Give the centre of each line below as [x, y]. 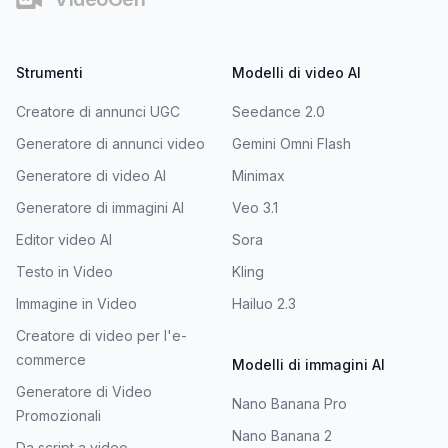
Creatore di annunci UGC [98, 111]
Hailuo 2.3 [264, 303]
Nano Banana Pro [289, 403]
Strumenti [49, 72]
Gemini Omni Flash [291, 143]
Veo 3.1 [255, 207]
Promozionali [58, 415]
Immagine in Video [76, 303]
